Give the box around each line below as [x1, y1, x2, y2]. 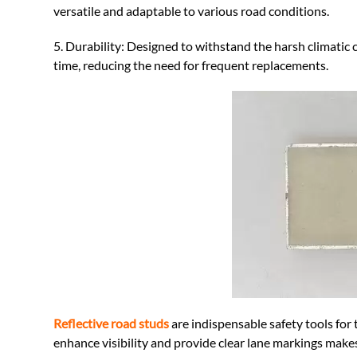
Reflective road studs [53, 315, 170, 331]
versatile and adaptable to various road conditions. [53, 2, 330, 18]
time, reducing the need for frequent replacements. [53, 57, 329, 73]
